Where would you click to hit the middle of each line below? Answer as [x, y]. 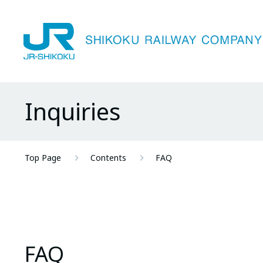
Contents [108, 158]
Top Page [43, 158]
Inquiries [73, 111]
